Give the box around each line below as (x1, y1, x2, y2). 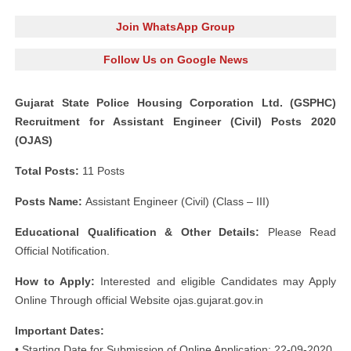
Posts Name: (15, 195, 85, 208)
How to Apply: (15, 275, 96, 288)
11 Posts (79, 165, 125, 177)
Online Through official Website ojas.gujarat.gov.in (15, 294, 263, 306)
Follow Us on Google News (103, 53, 248, 66)
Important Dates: (15, 324, 104, 337)
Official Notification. (15, 244, 110, 257)
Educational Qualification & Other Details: (15, 226, 259, 238)
